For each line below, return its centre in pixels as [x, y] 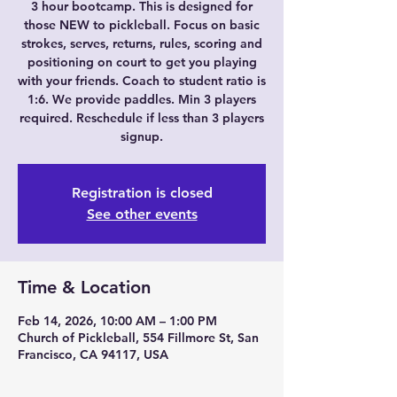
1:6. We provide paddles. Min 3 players [142, 99]
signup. [142, 136]
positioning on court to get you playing [142, 62]
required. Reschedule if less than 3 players [142, 118]
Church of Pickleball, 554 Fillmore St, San [138, 338]
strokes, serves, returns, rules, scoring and [142, 43]
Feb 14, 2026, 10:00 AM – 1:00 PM [117, 321]
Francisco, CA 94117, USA [93, 354]
